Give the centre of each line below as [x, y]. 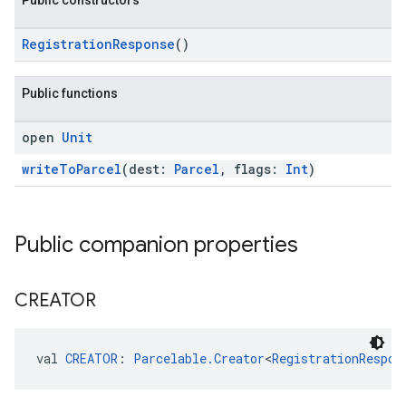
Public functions [70, 93]
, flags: [252, 169]
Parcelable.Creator [199, 358]
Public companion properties [156, 245]
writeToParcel [72, 169]
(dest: [148, 169]
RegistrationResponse [98, 44]
